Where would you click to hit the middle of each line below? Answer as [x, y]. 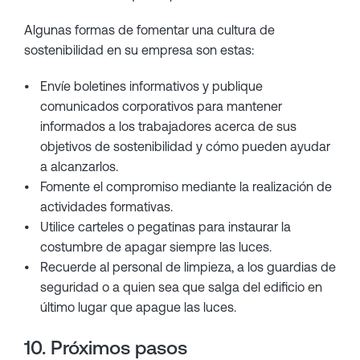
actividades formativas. [106, 207]
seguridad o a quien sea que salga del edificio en [181, 287]
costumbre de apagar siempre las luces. [156, 247]
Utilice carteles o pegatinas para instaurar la [166, 227]
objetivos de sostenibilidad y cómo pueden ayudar [185, 146]
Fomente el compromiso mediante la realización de [186, 186]
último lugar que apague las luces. [138, 307]
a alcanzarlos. [79, 166]
